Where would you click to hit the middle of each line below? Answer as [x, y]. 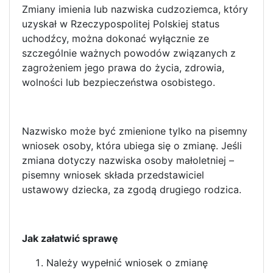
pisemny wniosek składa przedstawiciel [113, 175]
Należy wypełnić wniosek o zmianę [127, 262]
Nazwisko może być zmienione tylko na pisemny [135, 131]
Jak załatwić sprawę [70, 238]
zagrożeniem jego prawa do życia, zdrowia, [123, 67]
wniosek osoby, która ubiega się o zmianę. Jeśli [132, 145]
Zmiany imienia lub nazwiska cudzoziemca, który [135, 9]
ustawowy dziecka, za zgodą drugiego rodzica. [132, 189]
